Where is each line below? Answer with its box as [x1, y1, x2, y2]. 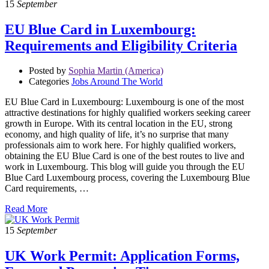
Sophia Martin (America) [68, 65, 163, 76]
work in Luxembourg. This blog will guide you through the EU [5, 162, 245, 172]
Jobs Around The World [71, 76, 163, 87]
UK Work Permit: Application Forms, [5, 248, 240, 264]
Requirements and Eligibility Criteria [5, 37, 237, 53]
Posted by [29, 65, 66, 76]
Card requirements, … [5, 183, 89, 194]
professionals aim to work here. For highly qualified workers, [5, 140, 236, 151]
